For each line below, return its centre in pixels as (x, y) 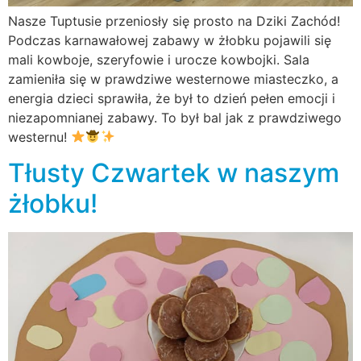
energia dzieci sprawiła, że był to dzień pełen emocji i (172, 98)
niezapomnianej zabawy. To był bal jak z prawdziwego (175, 117)
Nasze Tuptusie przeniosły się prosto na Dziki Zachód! (174, 21)
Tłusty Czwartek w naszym (174, 173)
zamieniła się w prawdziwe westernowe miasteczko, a (173, 79)
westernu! (39, 137)
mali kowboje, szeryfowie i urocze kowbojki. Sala (159, 59)
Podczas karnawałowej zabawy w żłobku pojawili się (170, 40)
